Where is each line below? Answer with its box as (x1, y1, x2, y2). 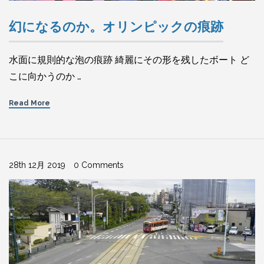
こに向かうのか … (9, 71, 81, 82)
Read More (9, 99, 50, 108)
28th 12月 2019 (9, 160, 65, 170)
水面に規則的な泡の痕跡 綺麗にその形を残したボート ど (9, 54, 249, 66)
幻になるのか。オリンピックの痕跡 (9, 19, 223, 35)
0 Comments (74, 160, 124, 170)
